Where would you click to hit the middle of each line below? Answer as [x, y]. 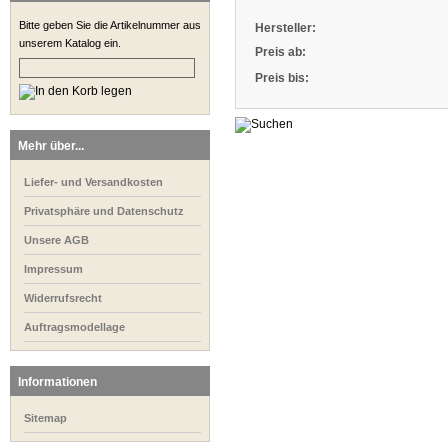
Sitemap [45, 418]
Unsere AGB [56, 240]
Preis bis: [282, 78]
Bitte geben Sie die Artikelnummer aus [110, 25]
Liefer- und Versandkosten [93, 182]
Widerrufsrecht [63, 298]
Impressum [53, 269]
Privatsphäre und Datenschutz [104, 211]
